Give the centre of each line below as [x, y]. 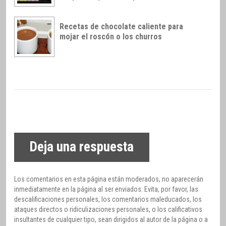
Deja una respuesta [82, 147]
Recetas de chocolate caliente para [121, 27]
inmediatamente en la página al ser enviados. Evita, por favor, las [106, 189]
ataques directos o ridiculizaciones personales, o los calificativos [108, 209]
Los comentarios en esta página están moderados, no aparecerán [109, 179]
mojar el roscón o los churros [111, 37]
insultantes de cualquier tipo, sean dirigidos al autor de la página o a [111, 219]
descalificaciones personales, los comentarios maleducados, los [108, 199]
